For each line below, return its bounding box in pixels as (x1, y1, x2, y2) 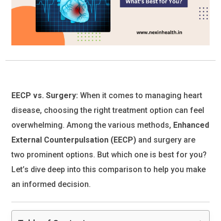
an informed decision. (11, 180, 91, 189)
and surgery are (136, 135, 196, 145)
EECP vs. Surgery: (11, 91, 78, 101)
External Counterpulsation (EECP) (11, 135, 137, 145)
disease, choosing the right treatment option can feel (11, 106, 205, 115)
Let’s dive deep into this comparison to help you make (11, 165, 206, 175)
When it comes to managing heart (78, 91, 203, 101)
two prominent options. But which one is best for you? (11, 150, 207, 160)
